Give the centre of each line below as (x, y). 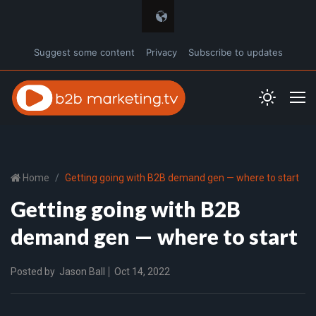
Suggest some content (84, 52)
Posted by (33, 271)
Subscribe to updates (235, 52)
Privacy (161, 52)
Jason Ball (82, 271)
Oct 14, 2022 (141, 271)
